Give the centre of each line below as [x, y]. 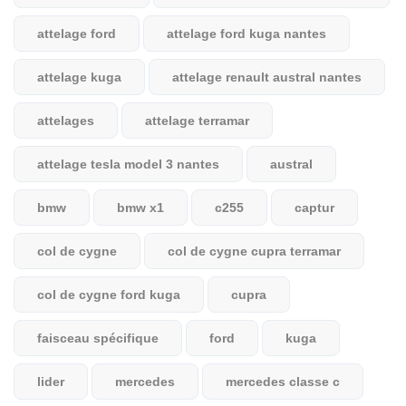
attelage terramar [197, 121]
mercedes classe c [283, 382]
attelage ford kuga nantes [246, 34]
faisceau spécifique [98, 338]
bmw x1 [140, 208]
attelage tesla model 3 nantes [128, 164]
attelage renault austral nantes [267, 77]
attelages [66, 121]
